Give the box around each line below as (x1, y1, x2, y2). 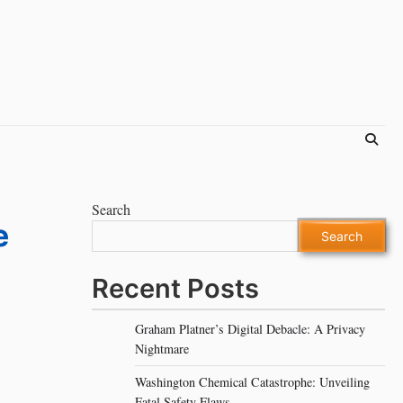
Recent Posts (92, 273, 259, 304)
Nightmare (135, 340, 189, 357)
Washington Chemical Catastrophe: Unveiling (135, 373, 370, 390)
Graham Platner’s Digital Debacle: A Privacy (135, 320, 365, 337)
